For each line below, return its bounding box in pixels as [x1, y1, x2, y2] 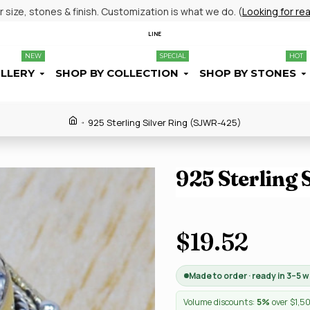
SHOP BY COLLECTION [55, 66, 179, 80]
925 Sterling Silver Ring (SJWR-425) [88, 116, 241, 129]
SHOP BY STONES [199, 66, 296, 80]
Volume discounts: [183, 296, 257, 308]
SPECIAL [160, 52, 185, 60]
